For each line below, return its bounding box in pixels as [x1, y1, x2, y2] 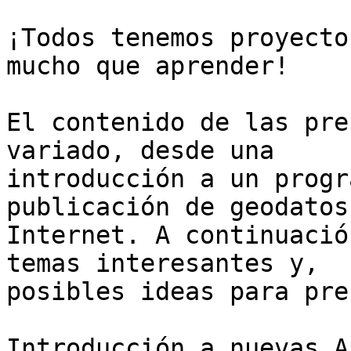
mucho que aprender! [6, 52, 289, 81]
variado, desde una [6, 136, 289, 165]
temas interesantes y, [6, 249, 334, 278]
